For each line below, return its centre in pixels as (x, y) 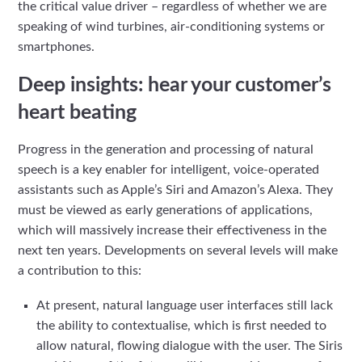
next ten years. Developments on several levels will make (178, 251)
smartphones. (57, 47)
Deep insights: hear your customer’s (175, 86)
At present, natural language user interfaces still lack (184, 305)
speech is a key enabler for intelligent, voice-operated (169, 170)
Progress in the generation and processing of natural (166, 150)
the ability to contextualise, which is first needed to (181, 325)
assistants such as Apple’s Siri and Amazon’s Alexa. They (176, 190)
